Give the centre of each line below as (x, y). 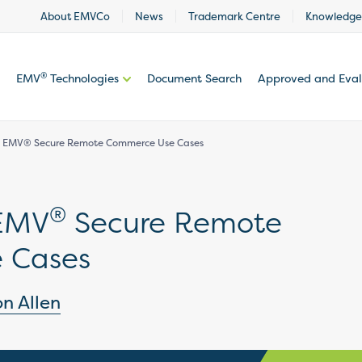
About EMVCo (75, 16)
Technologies (83, 78)
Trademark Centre (234, 16)
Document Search (194, 78)
